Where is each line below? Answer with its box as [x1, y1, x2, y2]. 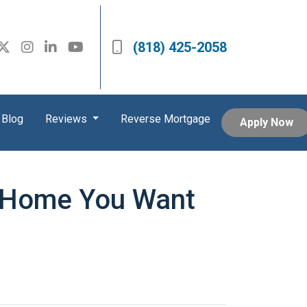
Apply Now [240, 116, 294, 129]
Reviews [45, 112, 90, 125]
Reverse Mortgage [121, 112, 211, 125]
